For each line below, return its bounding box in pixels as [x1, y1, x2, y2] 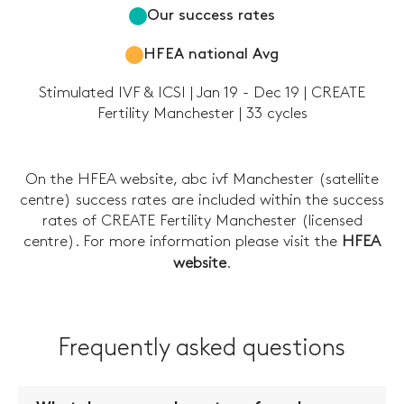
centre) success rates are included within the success [20, 193, 384, 208]
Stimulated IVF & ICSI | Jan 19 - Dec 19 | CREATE [39, 86, 365, 101]
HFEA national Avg [143, 47, 279, 62]
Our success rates [147, 8, 275, 23]
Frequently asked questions [59, 337, 345, 361]
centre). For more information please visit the [23, 234, 342, 250]
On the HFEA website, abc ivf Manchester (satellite [25, 172, 379, 188]
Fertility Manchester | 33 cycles [96, 106, 308, 122]
